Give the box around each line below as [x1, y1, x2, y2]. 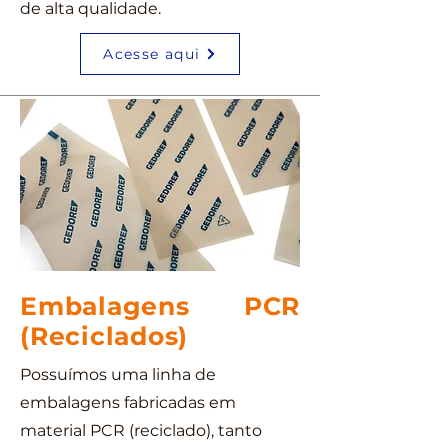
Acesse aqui [103, 45, 201, 63]
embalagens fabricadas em [20, 393, 236, 412]
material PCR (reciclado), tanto [20, 421, 262, 440]
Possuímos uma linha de [20, 365, 216, 384]
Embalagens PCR [20, 291, 300, 321]
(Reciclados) [20, 321, 188, 351]
